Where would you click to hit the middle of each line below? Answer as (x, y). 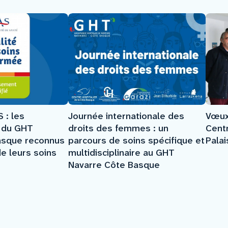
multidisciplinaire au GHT (121, 152)
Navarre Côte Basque (114, 165)
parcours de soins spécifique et (136, 140)
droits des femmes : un (118, 128)
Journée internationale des (126, 116)
